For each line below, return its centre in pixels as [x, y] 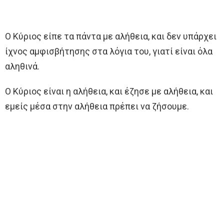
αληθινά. [22, 66]
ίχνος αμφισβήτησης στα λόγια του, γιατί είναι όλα [109, 51]
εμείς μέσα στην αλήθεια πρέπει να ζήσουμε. [97, 106]
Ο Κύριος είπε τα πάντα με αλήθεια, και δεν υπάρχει [111, 36]
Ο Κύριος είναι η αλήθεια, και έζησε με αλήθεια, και [109, 91]
